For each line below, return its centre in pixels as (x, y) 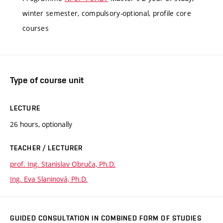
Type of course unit (47, 80)
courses (36, 28)
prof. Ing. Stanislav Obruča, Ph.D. (63, 164)
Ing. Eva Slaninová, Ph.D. (49, 179)
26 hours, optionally (41, 124)
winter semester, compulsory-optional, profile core (107, 13)
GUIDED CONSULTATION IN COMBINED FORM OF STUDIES (106, 218)
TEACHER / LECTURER (47, 148)
